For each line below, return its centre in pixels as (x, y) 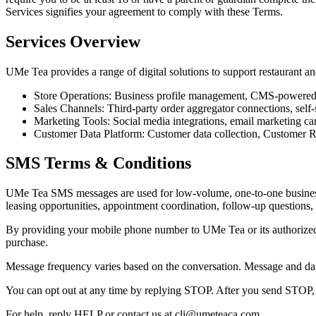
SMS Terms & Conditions (98, 163)
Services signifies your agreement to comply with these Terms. (144, 11)
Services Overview (73, 41)
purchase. (27, 243)
